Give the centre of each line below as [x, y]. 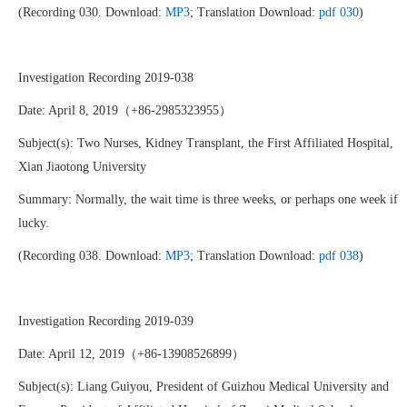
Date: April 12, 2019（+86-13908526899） [131, 354]
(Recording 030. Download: [92, 12]
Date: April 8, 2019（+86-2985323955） [125, 110]
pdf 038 [339, 256]
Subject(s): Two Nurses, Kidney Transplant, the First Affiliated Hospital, [206, 143]
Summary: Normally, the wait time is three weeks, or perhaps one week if [208, 199]
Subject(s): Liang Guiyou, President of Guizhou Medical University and [203, 387]
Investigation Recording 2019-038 [106, 78]
